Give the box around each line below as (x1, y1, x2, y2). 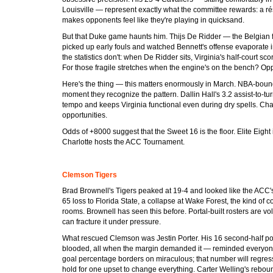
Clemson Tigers (62, 170, 117, 179)
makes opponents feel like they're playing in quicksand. (62, 15, 244, 24)
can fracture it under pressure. (62, 217, 161, 226)
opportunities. (62, 110, 107, 119)
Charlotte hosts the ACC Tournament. (62, 137, 185, 146)
